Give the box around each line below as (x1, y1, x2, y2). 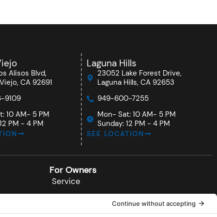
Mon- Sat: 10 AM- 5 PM (97, 109, 176, 119)
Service (52, 176, 80, 186)
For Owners (49, 164, 96, 176)
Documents (52, 191, 97, 202)
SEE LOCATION (86, 129, 144, 138)
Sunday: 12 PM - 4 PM (97, 119, 170, 128)
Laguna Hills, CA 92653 (97, 77, 174, 87)
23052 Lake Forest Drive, (97, 68, 182, 78)
